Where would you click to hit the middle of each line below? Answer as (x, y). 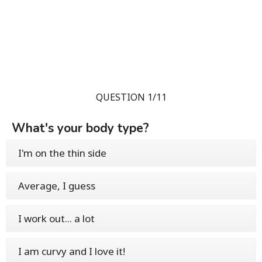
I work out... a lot (56, 218)
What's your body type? (80, 128)
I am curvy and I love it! (72, 251)
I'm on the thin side (62, 153)
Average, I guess (57, 186)
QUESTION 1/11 (131, 97)
